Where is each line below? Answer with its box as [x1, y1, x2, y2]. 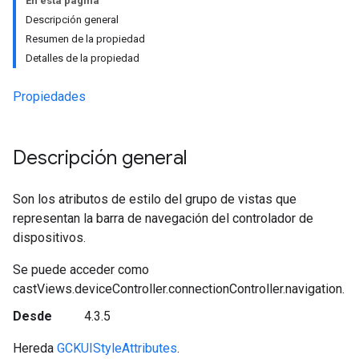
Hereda [13, 340, 57, 356]
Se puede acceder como [13, 262, 149, 277]
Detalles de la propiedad [26, 52, 139, 64]
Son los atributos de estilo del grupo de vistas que [13, 192, 296, 207]
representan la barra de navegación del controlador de [13, 211, 313, 226]
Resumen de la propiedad [26, 33, 145, 45]
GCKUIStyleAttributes [57, 340, 177, 356]
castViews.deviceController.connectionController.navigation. [13, 281, 345, 296]
